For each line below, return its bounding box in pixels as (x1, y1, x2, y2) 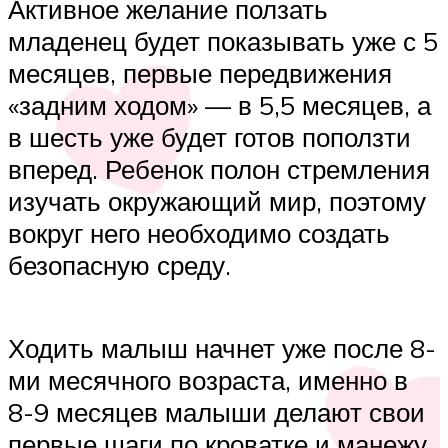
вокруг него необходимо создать (8, 217, 390, 250)
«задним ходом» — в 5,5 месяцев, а (8, 89, 431, 122)
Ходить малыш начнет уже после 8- (8, 332, 436, 365)
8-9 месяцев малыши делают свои (8, 396, 425, 429)
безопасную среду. (8, 249, 231, 282)
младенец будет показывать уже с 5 (8, 25, 438, 58)
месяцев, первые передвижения (8, 57, 392, 90)
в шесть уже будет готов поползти (8, 121, 411, 154)
